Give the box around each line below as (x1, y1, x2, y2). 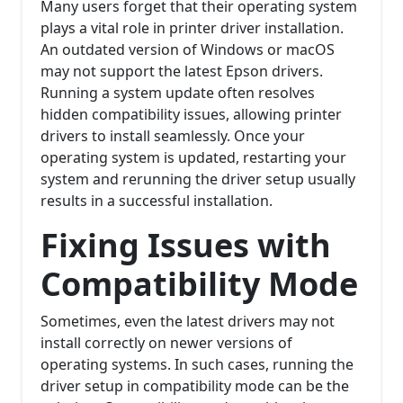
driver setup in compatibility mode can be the (40, 376, 349, 397)
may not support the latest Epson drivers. (40, 61, 323, 82)
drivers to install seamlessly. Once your (40, 126, 305, 147)
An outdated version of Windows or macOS (40, 40, 335, 60)
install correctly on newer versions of (40, 333, 292, 354)
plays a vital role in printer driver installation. (40, 18, 344, 39)
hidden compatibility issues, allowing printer (40, 104, 342, 125)
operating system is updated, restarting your (40, 148, 346, 168)
